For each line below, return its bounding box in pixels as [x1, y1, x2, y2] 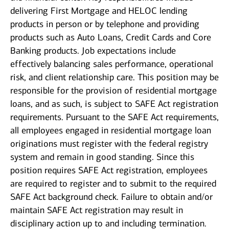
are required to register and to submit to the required [10, 178, 216, 190]
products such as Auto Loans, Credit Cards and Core [10, 32, 211, 43]
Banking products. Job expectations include [10, 45, 176, 57]
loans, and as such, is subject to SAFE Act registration [10, 98, 218, 110]
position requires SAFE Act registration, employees [10, 165, 208, 176]
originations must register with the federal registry [10, 138, 208, 150]
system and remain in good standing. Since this [10, 151, 194, 163]
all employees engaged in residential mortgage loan [10, 125, 211, 136]
